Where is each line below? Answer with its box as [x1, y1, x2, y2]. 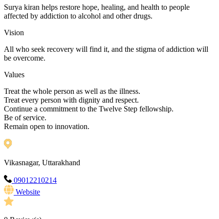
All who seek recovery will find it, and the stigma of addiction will [4, 45, 208, 54]
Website [16, 188, 40, 197]
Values [4, 70, 24, 79]
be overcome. [4, 54, 45, 63]
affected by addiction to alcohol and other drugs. [4, 12, 153, 21]
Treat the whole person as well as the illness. [4, 87, 140, 96]
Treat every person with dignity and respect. [4, 96, 139, 105]
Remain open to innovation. [4, 122, 89, 131]
